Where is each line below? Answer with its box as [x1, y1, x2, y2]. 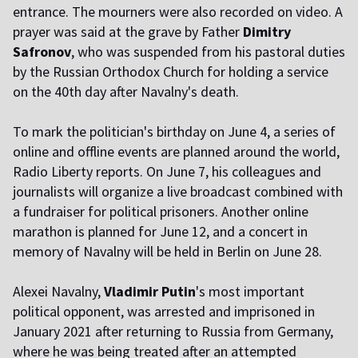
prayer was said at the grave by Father [13, 22, 243, 42]
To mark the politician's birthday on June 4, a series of [13, 122, 336, 141]
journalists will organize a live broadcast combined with [13, 182, 343, 201]
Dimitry [243, 22, 291, 42]
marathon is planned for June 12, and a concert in [13, 222, 308, 241]
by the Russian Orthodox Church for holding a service [13, 62, 328, 82]
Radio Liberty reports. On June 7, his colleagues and [13, 162, 321, 181]
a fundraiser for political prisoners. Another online [13, 202, 308, 221]
